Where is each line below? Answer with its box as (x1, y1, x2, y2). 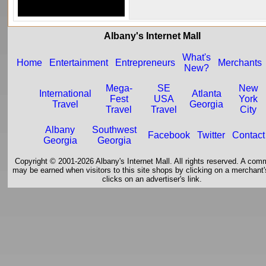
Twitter (197, 130, 226, 141)
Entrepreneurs (115, 58, 176, 68)
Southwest (92, 125, 137, 135)
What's (182, 52, 211, 63)
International (39, 88, 92, 99)
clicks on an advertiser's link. (102, 175, 202, 184)
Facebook (148, 130, 191, 141)
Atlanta (191, 88, 221, 99)
